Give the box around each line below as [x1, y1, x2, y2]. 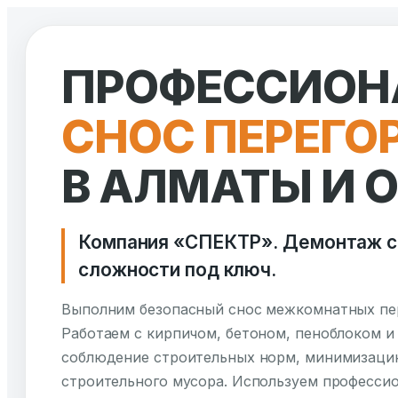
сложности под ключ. [78, 259, 277, 281]
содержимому [6, 60, 134, 86]
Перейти [6, 6, 85, 33]
